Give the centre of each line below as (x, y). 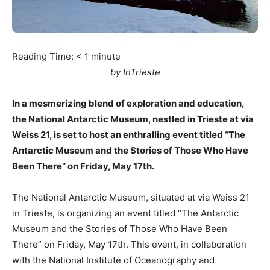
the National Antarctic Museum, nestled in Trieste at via (133, 119)
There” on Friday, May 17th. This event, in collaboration (129, 244)
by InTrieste (135, 72)
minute (106, 56)
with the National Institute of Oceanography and (113, 260)
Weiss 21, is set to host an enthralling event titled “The (129, 134)
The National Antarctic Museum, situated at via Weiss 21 (131, 197)
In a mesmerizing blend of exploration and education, (128, 103)
